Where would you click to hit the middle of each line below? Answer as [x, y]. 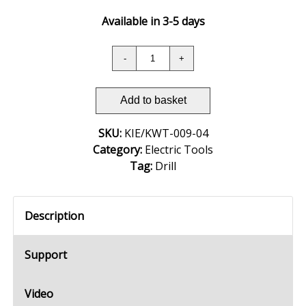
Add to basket [153, 100]
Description [55, 215]
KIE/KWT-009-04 [166, 133]
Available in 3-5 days [153, 21]
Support [46, 254]
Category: [119, 149]
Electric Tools [179, 149]
